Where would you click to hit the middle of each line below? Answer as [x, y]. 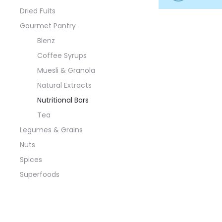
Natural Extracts [64, 85]
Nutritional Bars [63, 100]
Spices [31, 160]
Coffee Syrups [62, 56]
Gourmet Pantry [48, 26]
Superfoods [40, 175]
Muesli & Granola [66, 71]
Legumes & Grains [51, 130]
